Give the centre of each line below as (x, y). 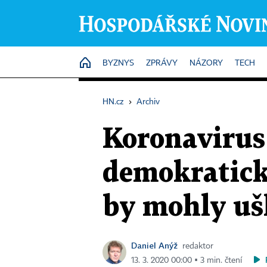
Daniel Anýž (154, 245)
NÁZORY (206, 63)
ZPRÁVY (162, 63)
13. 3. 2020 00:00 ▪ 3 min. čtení (187, 260)
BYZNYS (118, 63)
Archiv (148, 102)
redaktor (198, 246)
